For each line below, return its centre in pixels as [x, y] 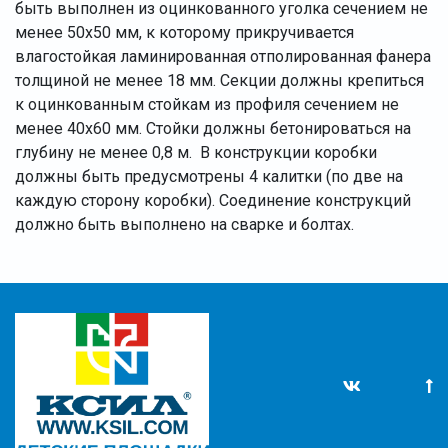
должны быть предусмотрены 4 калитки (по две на [209, 176]
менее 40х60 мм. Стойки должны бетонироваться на [213, 128]
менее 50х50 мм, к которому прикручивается [184, 32]
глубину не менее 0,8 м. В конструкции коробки [196, 152]
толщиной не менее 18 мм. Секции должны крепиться [219, 80]
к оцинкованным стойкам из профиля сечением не [207, 104]
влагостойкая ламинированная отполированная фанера [223, 56]
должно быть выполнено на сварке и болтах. [186, 224]
